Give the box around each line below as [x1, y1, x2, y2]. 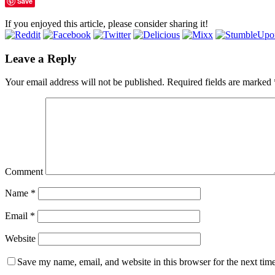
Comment [5, 166, 43, 177]
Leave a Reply [5, 52, 77, 65]
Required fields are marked [165, 77, 274, 88]
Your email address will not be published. [5, 77, 165, 88]
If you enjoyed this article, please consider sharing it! [5, 18, 208, 29]
